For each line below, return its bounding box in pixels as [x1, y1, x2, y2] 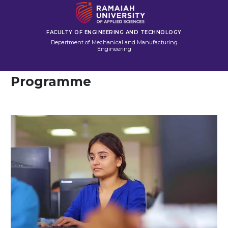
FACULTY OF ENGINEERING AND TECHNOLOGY [46, 28, 182, 36]
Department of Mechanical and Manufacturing [50, 38, 178, 46]
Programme [11, 73, 91, 89]
